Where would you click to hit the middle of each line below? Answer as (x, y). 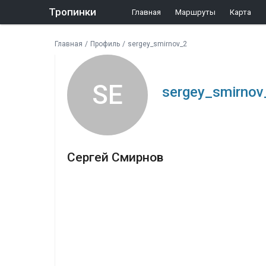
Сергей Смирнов (115, 157)
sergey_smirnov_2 (157, 44)
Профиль (105, 44)
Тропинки (72, 12)
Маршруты (195, 12)
